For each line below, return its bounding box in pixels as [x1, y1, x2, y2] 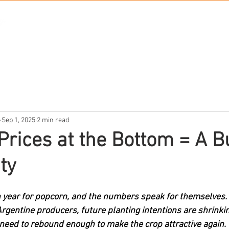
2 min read [37, 116, 69, 125]
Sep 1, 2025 [2, 116, 35, 125]
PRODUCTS [159, 32, 200, 42]
